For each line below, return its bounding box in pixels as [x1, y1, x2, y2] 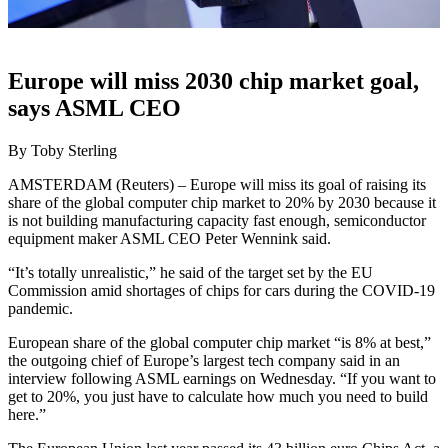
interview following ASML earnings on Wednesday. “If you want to [8, 369, 436, 387]
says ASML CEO [8, 95, 181, 122]
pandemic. [8, 299, 73, 317]
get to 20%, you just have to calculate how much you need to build [8, 387, 428, 405]
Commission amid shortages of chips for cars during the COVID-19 [8, 281, 435, 299]
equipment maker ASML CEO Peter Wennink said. [8, 229, 331, 247]
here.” [8, 405, 46, 423]
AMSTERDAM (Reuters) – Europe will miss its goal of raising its [8, 175, 426, 193]
